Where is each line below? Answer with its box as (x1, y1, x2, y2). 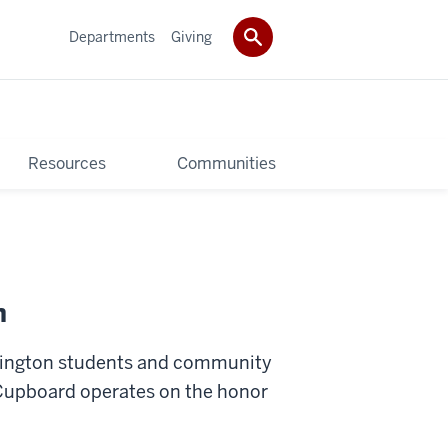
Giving (171, 27, 212, 46)
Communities (177, 152, 277, 174)
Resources (27, 152, 106, 174)
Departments (69, 27, 155, 46)
